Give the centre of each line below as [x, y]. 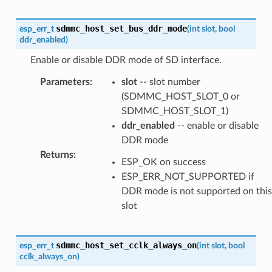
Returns [56, 155]
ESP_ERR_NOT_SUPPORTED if [188, 176]
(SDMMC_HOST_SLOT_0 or [180, 96]
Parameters [65, 82]
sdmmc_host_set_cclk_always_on [126, 245]
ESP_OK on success [163, 162]
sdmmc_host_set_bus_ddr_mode [121, 28]
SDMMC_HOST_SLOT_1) [175, 111]
